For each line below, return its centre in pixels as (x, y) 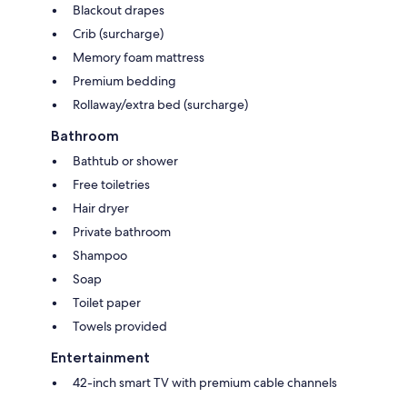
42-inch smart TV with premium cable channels (205, 382)
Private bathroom (122, 231)
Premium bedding (124, 80)
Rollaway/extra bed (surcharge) (160, 104)
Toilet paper (107, 302)
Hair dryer (101, 208)
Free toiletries (111, 184)
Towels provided (120, 326)
